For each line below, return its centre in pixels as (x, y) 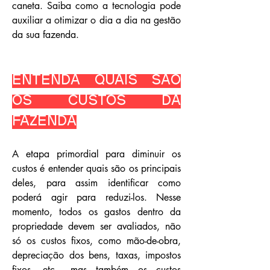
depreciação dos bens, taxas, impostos (96, 255)
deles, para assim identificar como (96, 183)
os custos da (96, 102)
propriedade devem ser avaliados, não (96, 226)
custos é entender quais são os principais (96, 168)
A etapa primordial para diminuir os (96, 154)
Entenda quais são (96, 81)
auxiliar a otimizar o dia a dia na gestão (96, 20)
